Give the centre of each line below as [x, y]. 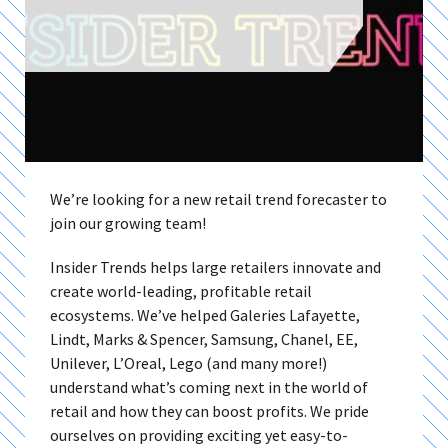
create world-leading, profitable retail [181, 291]
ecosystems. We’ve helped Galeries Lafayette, [205, 315]
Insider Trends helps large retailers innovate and [215, 267]
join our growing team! [128, 223]
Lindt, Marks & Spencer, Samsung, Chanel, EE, [204, 339]
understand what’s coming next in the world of [209, 387]
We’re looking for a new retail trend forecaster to [218, 199]
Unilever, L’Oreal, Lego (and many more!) [188, 363]
